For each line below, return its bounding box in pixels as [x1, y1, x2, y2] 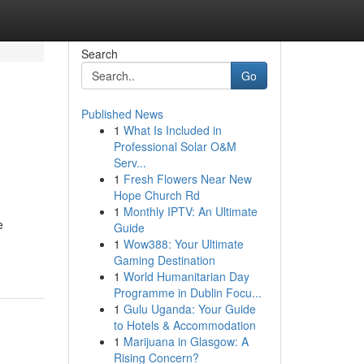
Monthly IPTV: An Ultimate [123, 203, 258, 219]
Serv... [113, 154, 146, 171]
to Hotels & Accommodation [113, 317, 256, 333]
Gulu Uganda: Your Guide [123, 301, 256, 317]
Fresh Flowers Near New [123, 171, 252, 187]
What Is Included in [123, 122, 222, 138]
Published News [80, 106, 163, 122]
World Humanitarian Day [123, 268, 249, 284]
